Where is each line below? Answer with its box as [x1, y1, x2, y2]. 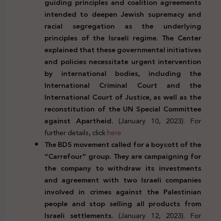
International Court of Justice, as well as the [44, 90, 201, 104]
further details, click [44, 126, 107, 139]
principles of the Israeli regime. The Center [44, 31, 201, 44]
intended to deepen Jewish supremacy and [44, 7, 201, 21]
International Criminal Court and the [44, 78, 201, 92]
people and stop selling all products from [44, 197, 201, 210]
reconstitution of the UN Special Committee [44, 102, 201, 115]
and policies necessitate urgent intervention [44, 55, 201, 68]
